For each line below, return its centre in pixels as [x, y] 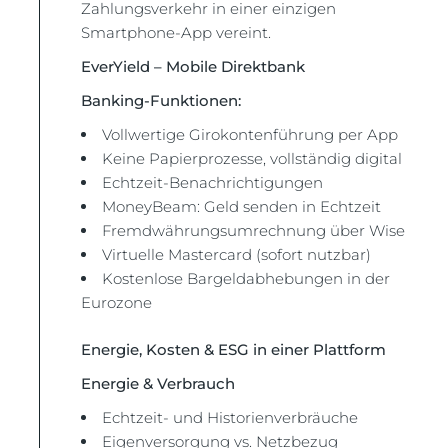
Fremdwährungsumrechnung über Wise [254, 230]
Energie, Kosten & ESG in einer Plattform [234, 349]
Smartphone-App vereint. [176, 32]
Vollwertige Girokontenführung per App [250, 134]
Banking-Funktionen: [161, 100]
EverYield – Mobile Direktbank [193, 66]
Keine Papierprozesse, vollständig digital [252, 158]
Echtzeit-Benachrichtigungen [213, 182]
